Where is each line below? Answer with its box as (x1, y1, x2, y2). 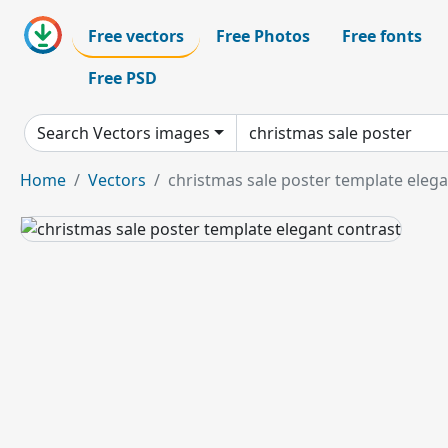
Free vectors (88, 25, 184, 47)
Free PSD (88, 67, 157, 89)
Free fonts (342, 25, 422, 47)
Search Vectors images (37, 122, 210, 144)
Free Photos (216, 25, 310, 47)
